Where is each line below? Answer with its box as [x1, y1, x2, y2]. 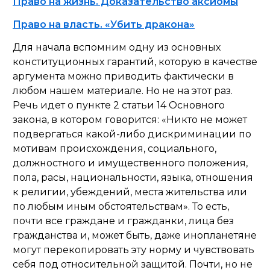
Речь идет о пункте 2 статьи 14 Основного [13, 99, 225, 111]
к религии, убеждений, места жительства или [13, 186, 247, 198]
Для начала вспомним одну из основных [13, 42, 221, 53]
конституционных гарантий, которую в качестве [13, 56, 257, 67]
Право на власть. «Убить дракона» [13, 19, 195, 30]
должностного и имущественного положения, [13, 157, 248, 169]
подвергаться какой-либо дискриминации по [13, 128, 251, 140]
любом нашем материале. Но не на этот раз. [13, 85, 233, 96]
